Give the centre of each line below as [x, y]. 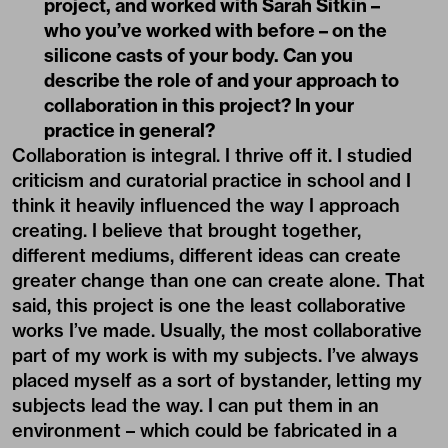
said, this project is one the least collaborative [209, 305]
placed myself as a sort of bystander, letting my [217, 380]
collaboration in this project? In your [199, 105]
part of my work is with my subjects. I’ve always [215, 355]
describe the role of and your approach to [221, 80]
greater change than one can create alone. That [218, 280]
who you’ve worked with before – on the [215, 30]
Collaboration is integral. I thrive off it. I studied [212, 155]
